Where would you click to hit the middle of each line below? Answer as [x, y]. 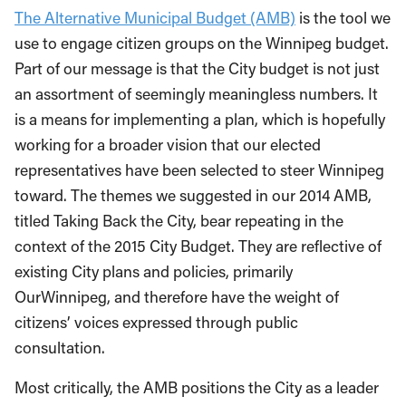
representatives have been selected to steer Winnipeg [199, 170]
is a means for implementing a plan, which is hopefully [200, 119]
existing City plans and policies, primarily [154, 271]
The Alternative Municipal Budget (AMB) [155, 18]
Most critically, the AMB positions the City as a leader [197, 387]
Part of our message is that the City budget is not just [197, 68]
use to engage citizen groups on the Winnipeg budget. [202, 43]
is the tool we [343, 18]
